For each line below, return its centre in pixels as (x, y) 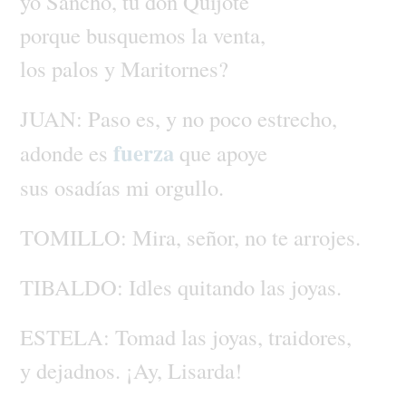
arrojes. (327, 237)
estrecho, (297, 118)
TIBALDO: (74, 286)
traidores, (309, 336)
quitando (218, 286)
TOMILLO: (76, 237)
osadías (90, 187)
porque (53, 34)
